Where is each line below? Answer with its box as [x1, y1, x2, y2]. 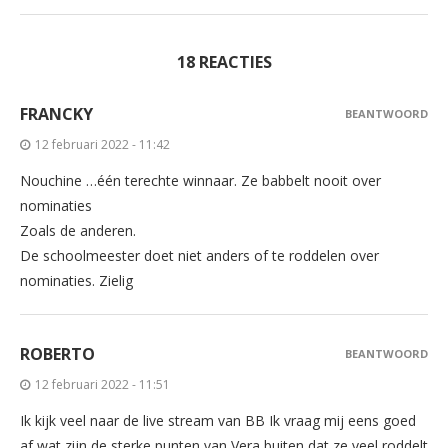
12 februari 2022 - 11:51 [35, 375, 170, 393]
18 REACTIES [176, 50, 272, 73]
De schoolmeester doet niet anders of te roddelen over [20, 245, 379, 265]
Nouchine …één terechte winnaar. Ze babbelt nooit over [20, 170, 381, 190]
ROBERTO [20, 342, 95, 365]
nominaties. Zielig [20, 270, 133, 290]
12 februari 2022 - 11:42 [35, 135, 170, 153]
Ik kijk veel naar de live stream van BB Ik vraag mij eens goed [20, 410, 416, 430]
